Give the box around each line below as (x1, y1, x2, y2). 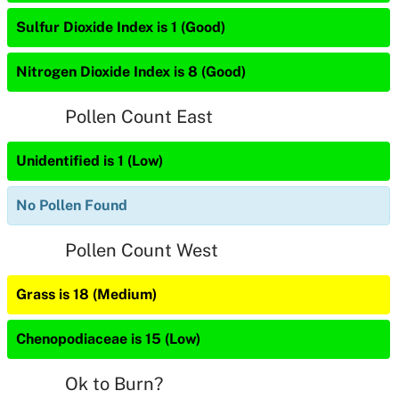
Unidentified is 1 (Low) (16, 152, 163, 169)
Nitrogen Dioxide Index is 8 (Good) (16, 63, 246, 80)
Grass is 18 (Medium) (16, 286, 157, 303)
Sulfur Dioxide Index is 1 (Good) (16, 19, 225, 36)
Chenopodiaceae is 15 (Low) (16, 330, 200, 347)
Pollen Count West (65, 240, 218, 261)
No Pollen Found (16, 197, 127, 214)
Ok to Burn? (65, 373, 163, 395)
